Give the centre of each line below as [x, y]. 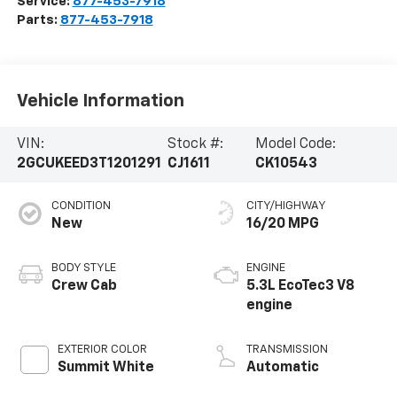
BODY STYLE [83, 269]
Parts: [38, 20]
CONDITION [81, 206]
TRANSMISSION [287, 350]
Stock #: [195, 145]
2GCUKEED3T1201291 [89, 164]
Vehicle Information [100, 101]
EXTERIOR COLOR [102, 350]
